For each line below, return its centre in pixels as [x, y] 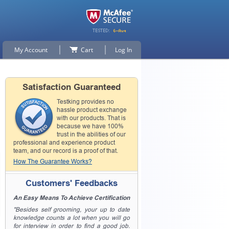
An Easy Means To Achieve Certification [72, 198]
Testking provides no [85, 102]
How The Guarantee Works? [53, 162]
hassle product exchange [92, 110]
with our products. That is [91, 118]
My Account [31, 50]
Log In [123, 50]
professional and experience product [64, 143]
